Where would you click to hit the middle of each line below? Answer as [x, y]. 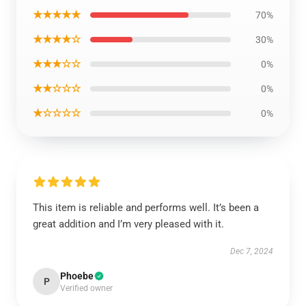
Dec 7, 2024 [252, 251]
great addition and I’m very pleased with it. [128, 224]
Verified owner [86, 288]
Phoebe [77, 276]
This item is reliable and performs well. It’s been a [146, 208]
